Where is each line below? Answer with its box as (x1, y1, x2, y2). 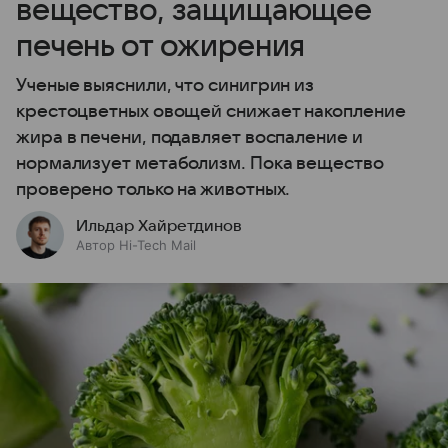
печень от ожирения (16, 30, 306, 64)
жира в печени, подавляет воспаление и (16, 128, 363, 148)
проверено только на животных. (16, 180, 291, 200)
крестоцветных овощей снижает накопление (16, 102, 406, 122)
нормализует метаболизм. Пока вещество (16, 154, 384, 174)
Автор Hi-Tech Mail (76, 237, 196, 254)
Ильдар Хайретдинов (76, 217, 242, 236)
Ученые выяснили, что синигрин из (16, 76, 315, 96)
